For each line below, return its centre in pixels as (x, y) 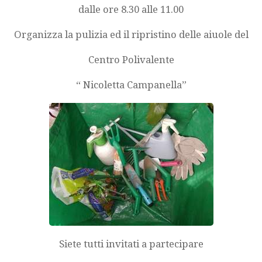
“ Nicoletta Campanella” (131, 85)
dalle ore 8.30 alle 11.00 (131, 10)
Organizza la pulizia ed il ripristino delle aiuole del (131, 35)
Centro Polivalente (131, 59)
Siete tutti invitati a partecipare (131, 244)
